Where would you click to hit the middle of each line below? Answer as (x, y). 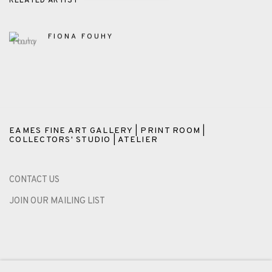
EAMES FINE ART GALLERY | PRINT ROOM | (107, 131)
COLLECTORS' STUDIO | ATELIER (84, 140)
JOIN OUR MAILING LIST (57, 201)
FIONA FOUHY (81, 37)
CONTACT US (34, 180)
